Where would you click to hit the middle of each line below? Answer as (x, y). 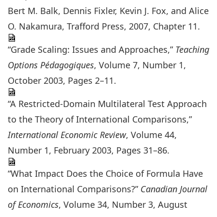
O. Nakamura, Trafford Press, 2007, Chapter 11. (104, 26)
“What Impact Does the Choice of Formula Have (105, 173)
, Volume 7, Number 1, (140, 65)
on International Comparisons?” (74, 189)
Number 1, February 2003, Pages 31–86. (89, 150)
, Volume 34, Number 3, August (123, 204)
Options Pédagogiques (51, 65)
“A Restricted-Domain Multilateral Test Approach (107, 104)
